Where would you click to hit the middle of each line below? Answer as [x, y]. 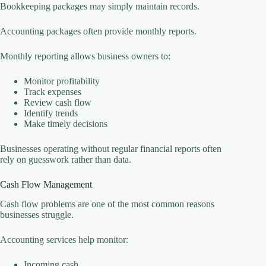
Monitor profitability [62, 81]
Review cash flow [58, 103]
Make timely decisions [66, 124]
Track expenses [53, 92]
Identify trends [51, 113]
